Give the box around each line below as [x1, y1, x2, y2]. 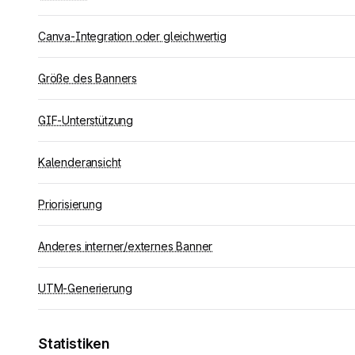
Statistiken [38, 335, 110, 352]
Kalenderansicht [38, 155, 121, 169]
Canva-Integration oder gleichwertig [38, 29, 227, 43]
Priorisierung [38, 197, 102, 211]
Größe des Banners [38, 71, 137, 85]
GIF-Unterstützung [38, 113, 133, 127]
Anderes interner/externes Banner [38, 239, 213, 253]
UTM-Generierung [38, 281, 132, 295]
